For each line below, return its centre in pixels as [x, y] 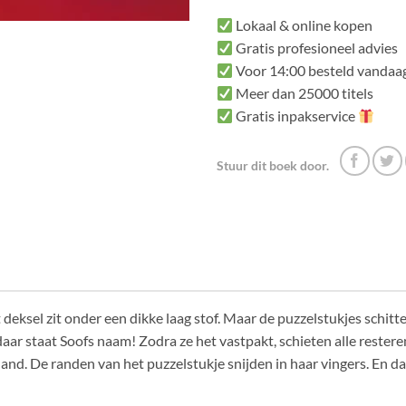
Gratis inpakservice [296, 116]
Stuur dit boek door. [273, 165]
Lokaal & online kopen [303, 25]
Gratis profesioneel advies [316, 48]
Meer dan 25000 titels [304, 93]
